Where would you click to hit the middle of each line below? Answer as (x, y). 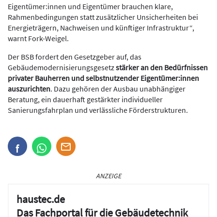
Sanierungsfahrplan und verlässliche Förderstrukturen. (98, 110)
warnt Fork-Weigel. (38, 39)
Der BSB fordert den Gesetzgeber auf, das (75, 57)
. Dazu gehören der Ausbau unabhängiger (118, 89)
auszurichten (29, 89)
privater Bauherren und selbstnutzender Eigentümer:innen (103, 78)
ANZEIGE (108, 176)
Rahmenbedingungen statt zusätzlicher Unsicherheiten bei (103, 17)
